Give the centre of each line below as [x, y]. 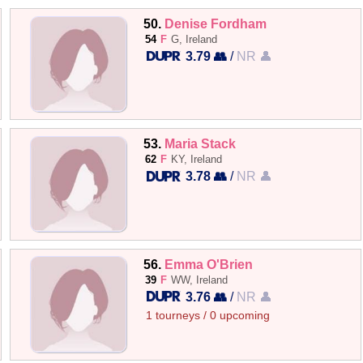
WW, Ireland [200, 280]
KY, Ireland [197, 160]
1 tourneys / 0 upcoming [208, 315]
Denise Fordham [216, 23]
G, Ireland [194, 39]
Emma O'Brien [209, 264]
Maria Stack [201, 144]
